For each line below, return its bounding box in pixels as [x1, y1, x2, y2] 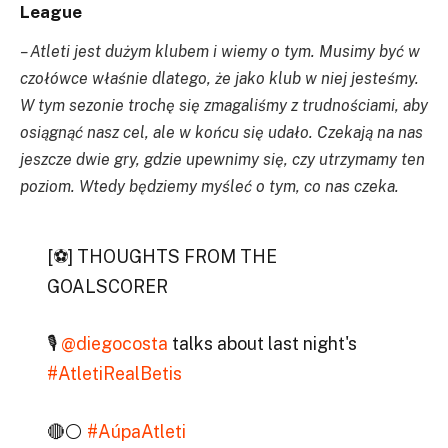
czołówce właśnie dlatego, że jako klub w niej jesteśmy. [20, 68, 419, 88]
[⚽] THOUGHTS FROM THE [46, 245, 277, 267]
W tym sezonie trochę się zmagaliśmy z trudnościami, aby [20, 95, 428, 115]
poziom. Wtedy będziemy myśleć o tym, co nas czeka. [20, 176, 399, 196]
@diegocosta [60, 333, 168, 355]
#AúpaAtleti [86, 420, 186, 442]
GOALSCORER [46, 275, 168, 297]
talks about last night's [167, 333, 357, 355]
